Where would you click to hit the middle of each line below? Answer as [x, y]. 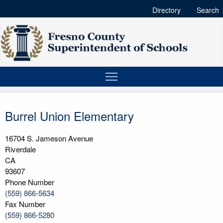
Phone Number [30, 182]
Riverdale [20, 149]
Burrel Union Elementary [69, 116]
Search [208, 10]
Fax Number [25, 204]
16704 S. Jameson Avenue [49, 138]
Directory [167, 10]
